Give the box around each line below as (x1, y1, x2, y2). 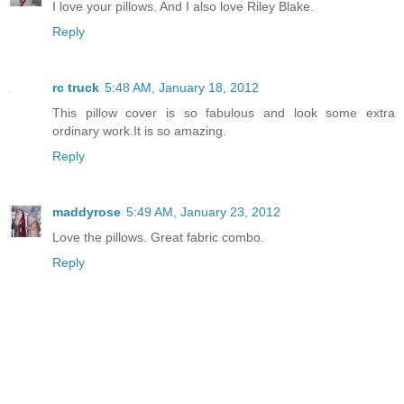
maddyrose (52, 204, 121, 219)
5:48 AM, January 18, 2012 (105, 79, 259, 95)
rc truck (52, 79, 99, 95)
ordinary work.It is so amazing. (52, 123, 226, 138)
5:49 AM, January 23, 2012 (126, 204, 280, 219)
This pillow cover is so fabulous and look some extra (52, 105, 395, 120)
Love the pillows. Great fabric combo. (52, 229, 264, 244)
